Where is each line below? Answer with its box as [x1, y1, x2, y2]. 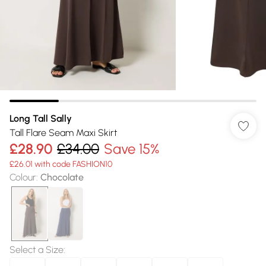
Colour [9, 172, 36, 183]
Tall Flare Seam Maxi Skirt [9, 127, 117, 138]
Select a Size [9, 244, 64, 255]
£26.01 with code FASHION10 [9, 159, 112, 169]
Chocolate [40, 172, 84, 183]
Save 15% [104, 140, 159, 157]
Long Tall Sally [9, 113, 72, 124]
